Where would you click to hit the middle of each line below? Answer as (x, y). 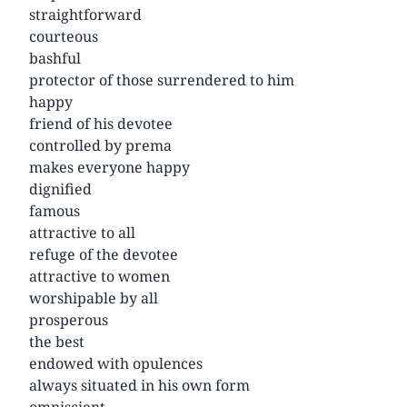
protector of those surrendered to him (162, 79)
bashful (55, 58)
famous (55, 210)
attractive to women (99, 276)
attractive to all (82, 232)
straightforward (85, 14)
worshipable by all (94, 298)
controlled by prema (100, 145)
